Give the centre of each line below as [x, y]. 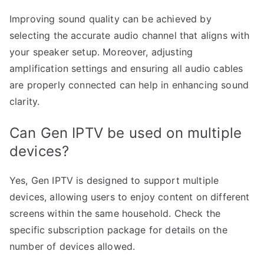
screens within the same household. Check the [115, 213]
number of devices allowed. [72, 246]
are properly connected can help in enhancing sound [129, 85]
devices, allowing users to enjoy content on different [130, 197]
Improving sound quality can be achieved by [110, 19]
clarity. [25, 101]
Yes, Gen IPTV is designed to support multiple [114, 180]
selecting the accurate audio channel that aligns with [130, 35]
